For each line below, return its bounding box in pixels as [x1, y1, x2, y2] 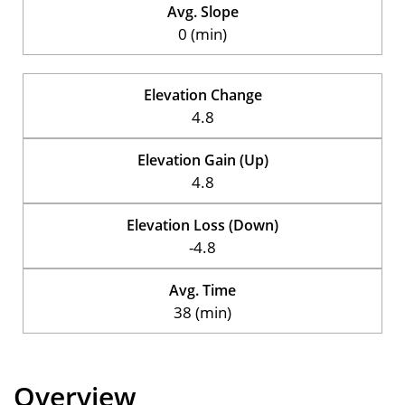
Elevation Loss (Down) [127, 214, 278, 235]
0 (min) [178, 23, 227, 44]
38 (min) [174, 301, 231, 323]
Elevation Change [143, 84, 262, 105]
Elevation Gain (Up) [137, 149, 268, 170]
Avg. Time [169, 279, 236, 300]
